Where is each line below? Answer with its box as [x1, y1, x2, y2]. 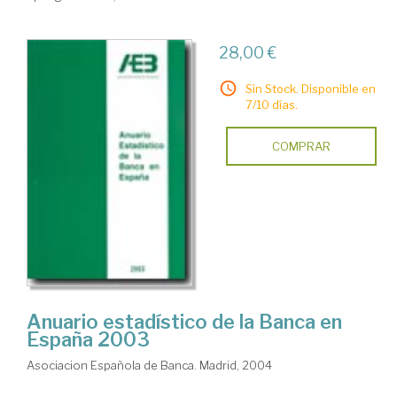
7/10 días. [245, 97, 298, 112]
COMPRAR [271, 138, 331, 153]
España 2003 [27, 327, 150, 351]
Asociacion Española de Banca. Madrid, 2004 [27, 357, 272, 372]
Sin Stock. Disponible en [245, 81, 376, 96]
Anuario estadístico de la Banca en [27, 309, 342, 333]
